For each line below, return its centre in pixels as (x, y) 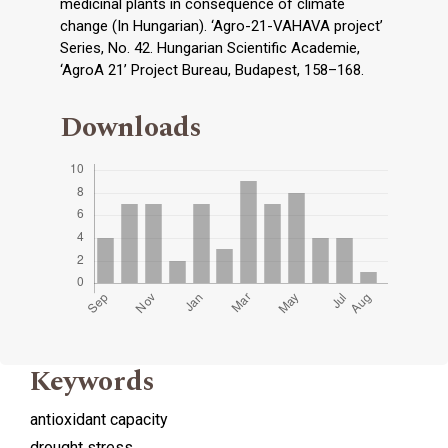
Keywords (92, 381)
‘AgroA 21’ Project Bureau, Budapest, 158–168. (212, 69)
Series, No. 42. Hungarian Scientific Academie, (210, 47)
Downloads (131, 127)
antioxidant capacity (99, 419)
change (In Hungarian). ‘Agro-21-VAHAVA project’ (221, 25)
